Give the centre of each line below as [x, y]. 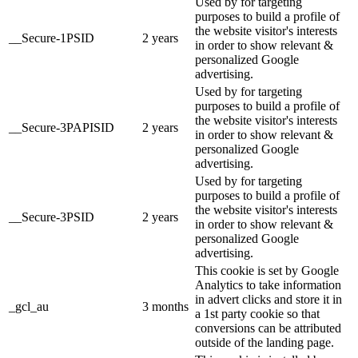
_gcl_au [29, 307]
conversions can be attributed [268, 328]
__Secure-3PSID [52, 217]
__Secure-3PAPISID [62, 128]
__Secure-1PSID [52, 38]
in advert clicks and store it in [268, 300]
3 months [165, 307]
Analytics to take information [268, 285]
